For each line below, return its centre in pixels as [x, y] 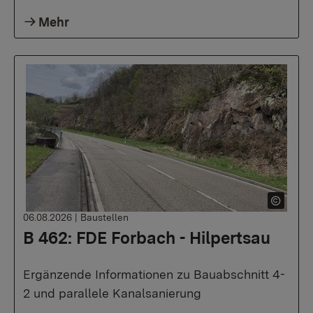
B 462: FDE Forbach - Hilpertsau [147, 238]
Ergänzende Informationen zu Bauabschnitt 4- [154, 274]
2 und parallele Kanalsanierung [112, 293]
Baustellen [104, 217]
